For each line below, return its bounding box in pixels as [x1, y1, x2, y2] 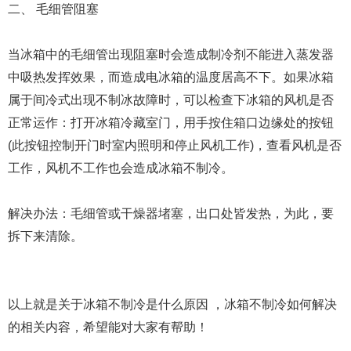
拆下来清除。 [8, 230, 83, 243]
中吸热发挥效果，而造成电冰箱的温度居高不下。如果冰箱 [8, 71, 334, 84]
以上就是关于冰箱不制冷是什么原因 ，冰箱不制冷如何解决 [8, 298, 337, 311]
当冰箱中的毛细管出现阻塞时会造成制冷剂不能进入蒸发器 [8, 48, 334, 61]
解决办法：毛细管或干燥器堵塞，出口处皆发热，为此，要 [8, 207, 334, 220]
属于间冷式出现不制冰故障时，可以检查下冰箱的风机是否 [8, 93, 334, 107]
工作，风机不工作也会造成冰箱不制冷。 [8, 161, 233, 175]
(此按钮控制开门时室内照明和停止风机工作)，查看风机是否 [8, 139, 342, 152]
